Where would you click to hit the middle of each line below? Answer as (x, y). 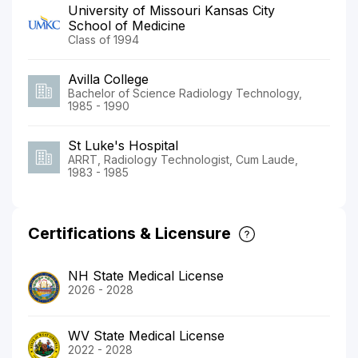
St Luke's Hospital (123, 145)
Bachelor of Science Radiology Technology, (185, 93)
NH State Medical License (146, 275)
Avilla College (108, 79)
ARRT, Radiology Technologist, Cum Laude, (183, 159)
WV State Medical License (146, 335)
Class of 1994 (103, 39)
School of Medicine (127, 25)
